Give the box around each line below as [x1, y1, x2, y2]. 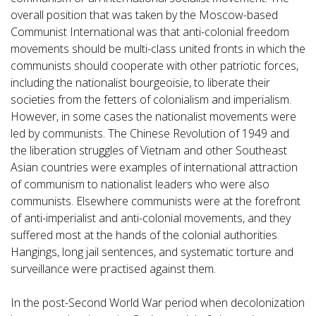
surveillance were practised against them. [11, 261, 216, 277]
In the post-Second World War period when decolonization [11, 295, 305, 311]
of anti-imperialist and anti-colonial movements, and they [11, 210, 291, 226]
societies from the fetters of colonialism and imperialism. [11, 92, 291, 108]
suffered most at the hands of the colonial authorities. [11, 227, 279, 243]
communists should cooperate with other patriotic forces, [11, 58, 298, 74]
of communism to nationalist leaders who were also [11, 176, 269, 193]
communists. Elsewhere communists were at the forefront [11, 193, 300, 209]
